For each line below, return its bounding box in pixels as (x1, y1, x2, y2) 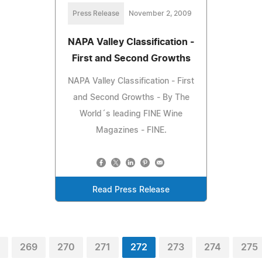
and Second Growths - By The (73, 93, 189, 102)
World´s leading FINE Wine (80, 109, 182, 118)
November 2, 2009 (129, 9, 192, 17)
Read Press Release (92, 185, 170, 194)
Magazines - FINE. (95, 126, 167, 135)
